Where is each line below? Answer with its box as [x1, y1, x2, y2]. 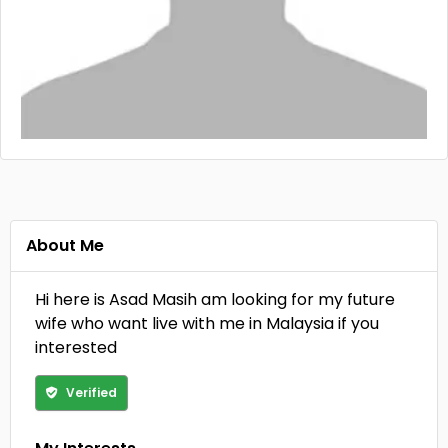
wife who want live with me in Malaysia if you [35, 312, 379, 335]
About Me [26, 234, 104, 257]
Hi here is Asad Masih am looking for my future [35, 288, 395, 311]
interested [35, 336, 117, 359]
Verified [63, 384, 117, 401]
